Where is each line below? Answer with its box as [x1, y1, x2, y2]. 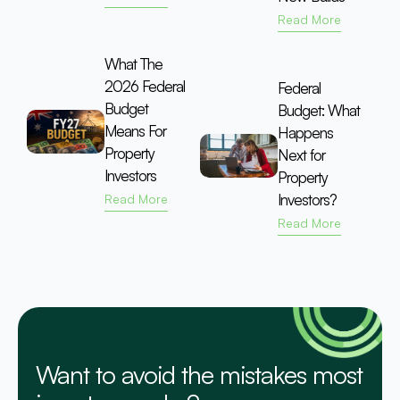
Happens [278, 122, 334, 142]
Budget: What [278, 100, 361, 120]
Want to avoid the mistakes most [36, 358, 362, 390]
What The [104, 54, 163, 73]
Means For [104, 121, 167, 140]
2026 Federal [104, 76, 186, 96]
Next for [278, 145, 326, 164]
